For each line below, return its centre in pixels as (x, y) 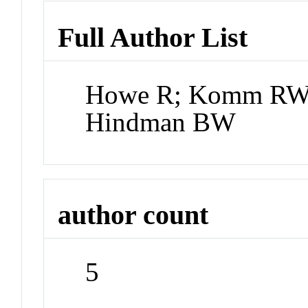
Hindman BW (161, 122)
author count (133, 215)
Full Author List (153, 37)
